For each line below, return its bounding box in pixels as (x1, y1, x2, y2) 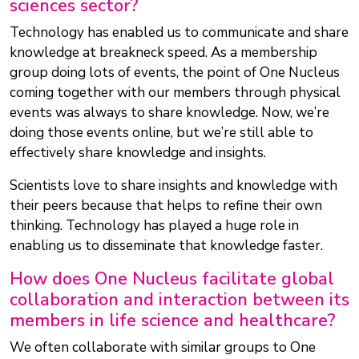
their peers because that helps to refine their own (10, 196, 322, 216)
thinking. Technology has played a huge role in (10, 216, 299, 236)
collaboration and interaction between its (10, 288, 349, 313)
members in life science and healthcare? (10, 309, 341, 333)
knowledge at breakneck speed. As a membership (10, 43, 317, 63)
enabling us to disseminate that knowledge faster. (10, 236, 323, 256)
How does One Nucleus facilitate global (10, 267, 334, 292)
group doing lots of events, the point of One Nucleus (10, 63, 340, 83)
